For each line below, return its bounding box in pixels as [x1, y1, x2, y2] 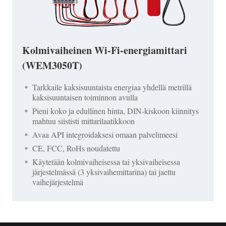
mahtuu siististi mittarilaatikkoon [32, 115, 135, 126]
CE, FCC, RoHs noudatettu [32, 143, 120, 154]
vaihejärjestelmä [32, 177, 83, 188]
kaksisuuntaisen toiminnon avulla [32, 91, 138, 102]
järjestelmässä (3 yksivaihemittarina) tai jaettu [32, 166, 176, 178]
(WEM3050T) [22, 58, 82, 73]
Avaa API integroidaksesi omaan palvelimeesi [32, 129, 178, 140]
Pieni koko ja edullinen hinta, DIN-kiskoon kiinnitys [32, 105, 199, 116]
